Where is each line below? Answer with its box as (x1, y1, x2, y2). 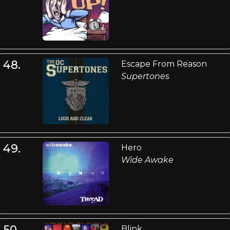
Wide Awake (121, 155, 174, 165)
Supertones (121, 71, 169, 82)
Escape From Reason (121, 59, 207, 69)
